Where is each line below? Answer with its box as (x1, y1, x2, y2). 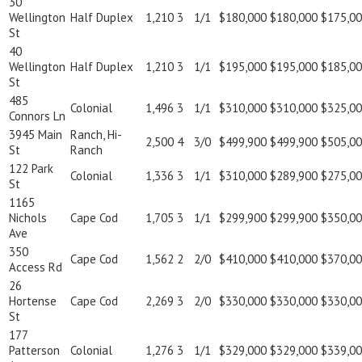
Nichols (9, 210, 47, 226)
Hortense (9, 293, 57, 309)
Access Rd (9, 259, 62, 276)
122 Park (9, 161, 53, 177)
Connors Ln (9, 108, 65, 124)
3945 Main (9, 127, 62, 143)
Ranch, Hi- (70, 127, 122, 143)
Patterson (9, 343, 60, 359)
